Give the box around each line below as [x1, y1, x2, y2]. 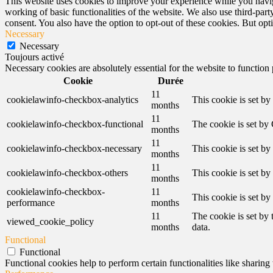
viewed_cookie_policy [7, 216, 94, 227]
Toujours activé [5, 52, 64, 62]
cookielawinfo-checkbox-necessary [7, 143, 142, 154]
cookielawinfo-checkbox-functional [7, 119, 143, 129]
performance [7, 197, 55, 208]
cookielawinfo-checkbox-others [7, 168, 128, 178]
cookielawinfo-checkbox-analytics [7, 94, 138, 105]
